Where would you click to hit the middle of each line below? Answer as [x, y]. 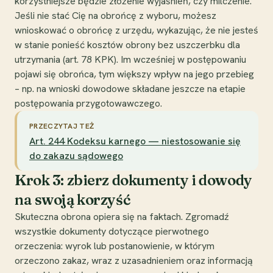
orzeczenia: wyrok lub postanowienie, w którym [115, 246]
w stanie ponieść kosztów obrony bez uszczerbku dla [127, 44]
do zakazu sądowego [76, 155]
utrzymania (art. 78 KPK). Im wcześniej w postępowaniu [130, 59]
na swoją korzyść [73, 199]
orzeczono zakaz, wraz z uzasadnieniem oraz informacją [134, 260]
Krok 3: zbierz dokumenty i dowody [133, 180]
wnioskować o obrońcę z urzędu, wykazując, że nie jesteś [136, 30]
